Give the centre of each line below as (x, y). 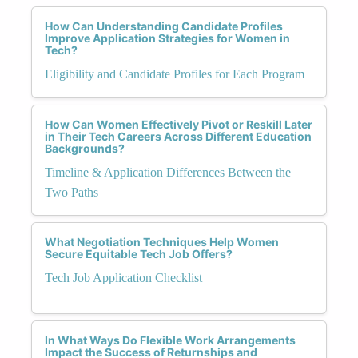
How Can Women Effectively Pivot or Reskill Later (179, 124)
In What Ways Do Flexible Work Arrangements (170, 340)
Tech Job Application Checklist (123, 277)
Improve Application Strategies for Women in (167, 38)
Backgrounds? (85, 148)
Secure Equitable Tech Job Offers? (139, 253)
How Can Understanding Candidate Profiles (164, 26)
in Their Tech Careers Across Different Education (178, 136)
